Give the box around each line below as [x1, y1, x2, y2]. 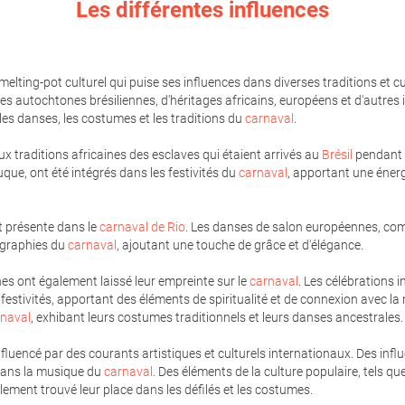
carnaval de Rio [99, 219, 185, 234]
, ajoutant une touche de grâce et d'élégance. [117, 237, 363, 252]
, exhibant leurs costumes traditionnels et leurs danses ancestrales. [31, 309, 403, 325]
